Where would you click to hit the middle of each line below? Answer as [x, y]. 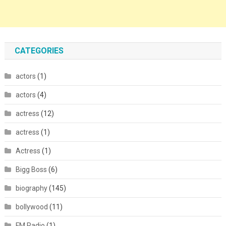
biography [31, 188]
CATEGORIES [39, 51]
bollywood [32, 207]
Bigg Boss [31, 170]
